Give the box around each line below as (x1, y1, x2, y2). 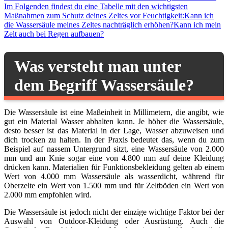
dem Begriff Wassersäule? (14, 76, 194, 95)
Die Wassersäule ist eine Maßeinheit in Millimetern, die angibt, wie (4, 108, 224, 117)
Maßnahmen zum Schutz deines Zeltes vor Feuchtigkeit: (4, 11, 184, 20)
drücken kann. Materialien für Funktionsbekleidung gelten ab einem (4, 163, 224, 172)
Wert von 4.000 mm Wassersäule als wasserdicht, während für (4, 172, 224, 181)
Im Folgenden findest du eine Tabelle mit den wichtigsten (4, 2, 188, 11)
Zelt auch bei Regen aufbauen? (4, 29, 104, 38)
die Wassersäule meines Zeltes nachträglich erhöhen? (4, 20, 174, 29)
